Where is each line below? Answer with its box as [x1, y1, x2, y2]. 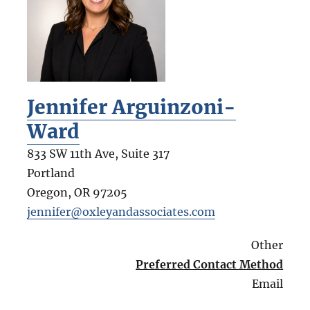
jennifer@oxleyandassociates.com [26, 204, 215, 219]
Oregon [26, 185, 68, 199]
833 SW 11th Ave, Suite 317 [26, 146, 170, 161]
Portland [26, 165, 75, 180]
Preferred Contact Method [136, 257, 284, 271]
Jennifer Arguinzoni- [26, 94, 236, 120]
